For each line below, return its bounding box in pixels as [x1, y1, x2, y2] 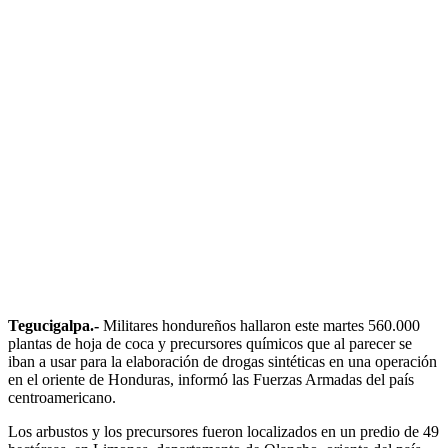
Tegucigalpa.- [8, 316, 103, 334]
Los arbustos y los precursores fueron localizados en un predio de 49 [8, 422, 439, 440]
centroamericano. [8, 388, 116, 406]
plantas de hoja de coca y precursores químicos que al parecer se [8, 334, 412, 352]
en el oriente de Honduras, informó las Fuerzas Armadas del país [8, 370, 414, 388]
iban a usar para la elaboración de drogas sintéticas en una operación [8, 352, 437, 370]
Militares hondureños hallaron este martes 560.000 [103, 316, 420, 334]
